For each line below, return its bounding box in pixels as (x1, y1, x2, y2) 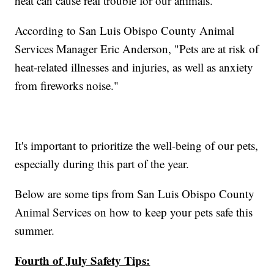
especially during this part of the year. (15, 156, 190, 172)
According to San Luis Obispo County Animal (15, 23, 235, 39)
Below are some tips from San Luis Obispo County (15, 186, 255, 202)
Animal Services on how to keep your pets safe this (15, 204, 253, 220)
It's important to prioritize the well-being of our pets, (15, 138, 259, 154)
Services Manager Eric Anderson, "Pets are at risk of (15, 41, 259, 57)
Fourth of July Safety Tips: (15, 252, 150, 269)
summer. (15, 223, 55, 239)
